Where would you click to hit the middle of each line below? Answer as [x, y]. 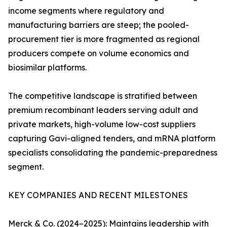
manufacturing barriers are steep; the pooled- [99, 25]
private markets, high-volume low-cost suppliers [102, 124]
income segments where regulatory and [86, 11]
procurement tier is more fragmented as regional [104, 39]
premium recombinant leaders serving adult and [103, 110]
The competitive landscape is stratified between [103, 96]
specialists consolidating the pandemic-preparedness [113, 153]
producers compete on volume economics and [99, 53]
